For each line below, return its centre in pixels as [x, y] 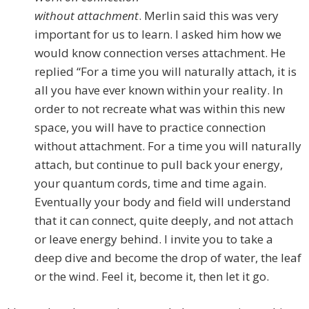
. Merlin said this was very [209, 16]
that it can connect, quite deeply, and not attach [164, 221]
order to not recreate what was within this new [160, 109]
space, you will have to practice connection [150, 128]
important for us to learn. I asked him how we [158, 34]
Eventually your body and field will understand [163, 202]
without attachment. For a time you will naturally [168, 146]
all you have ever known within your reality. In [159, 90]
